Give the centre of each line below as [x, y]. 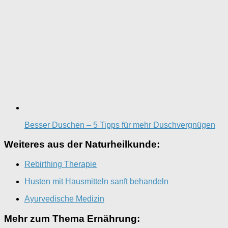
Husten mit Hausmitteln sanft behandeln [96, 181]
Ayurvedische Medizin [64, 199]
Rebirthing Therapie [61, 164]
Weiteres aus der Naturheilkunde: [82, 145]
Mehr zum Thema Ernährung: [72, 218]
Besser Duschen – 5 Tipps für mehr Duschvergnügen [120, 125]
